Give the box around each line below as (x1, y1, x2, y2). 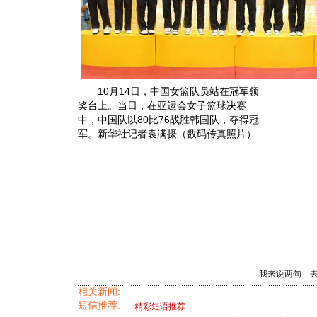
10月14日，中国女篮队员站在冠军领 (78, 86, 259, 97)
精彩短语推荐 (134, 301, 185, 311)
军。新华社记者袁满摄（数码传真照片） (78, 128, 256, 139)
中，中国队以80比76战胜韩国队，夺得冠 (78, 114, 259, 125)
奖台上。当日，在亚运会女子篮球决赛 (78, 100, 246, 111)
